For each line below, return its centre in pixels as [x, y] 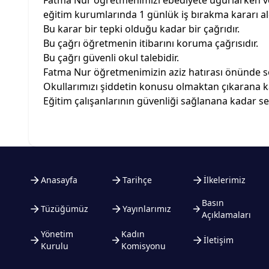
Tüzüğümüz [65, 209]
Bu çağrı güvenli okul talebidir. [111, 58]
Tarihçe [137, 180]
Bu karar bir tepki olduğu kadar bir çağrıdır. [141, 29]
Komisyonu [143, 246]
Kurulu [54, 246]
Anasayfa [59, 180]
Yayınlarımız [147, 209]
